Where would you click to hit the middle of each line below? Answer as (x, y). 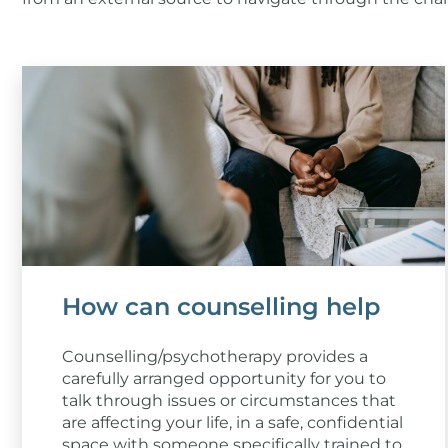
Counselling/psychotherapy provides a (215, 356)
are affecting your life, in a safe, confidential (232, 422)
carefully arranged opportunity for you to (224, 378)
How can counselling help (221, 306)
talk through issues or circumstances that (229, 400)
